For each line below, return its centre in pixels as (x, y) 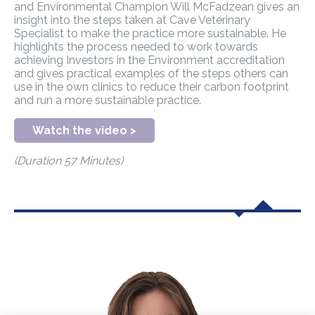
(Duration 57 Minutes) (69, 161)
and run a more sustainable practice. (108, 101)
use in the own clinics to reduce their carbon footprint (152, 87)
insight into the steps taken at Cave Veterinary (132, 20)
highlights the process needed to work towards (136, 47)
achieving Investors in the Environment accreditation (149, 60)
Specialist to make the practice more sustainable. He (150, 34)
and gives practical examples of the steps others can (151, 74)
